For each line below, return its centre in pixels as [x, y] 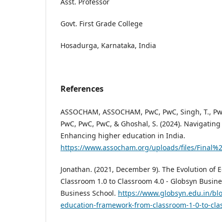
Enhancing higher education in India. [123, 136]
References [82, 88]
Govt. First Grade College [102, 23]
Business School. [89, 193]
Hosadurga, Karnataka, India [108, 45]
